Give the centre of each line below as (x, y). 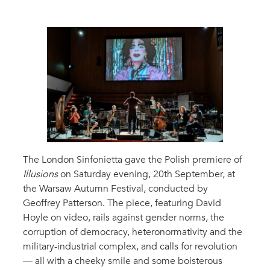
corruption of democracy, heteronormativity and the (133, 232)
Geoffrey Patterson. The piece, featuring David (122, 203)
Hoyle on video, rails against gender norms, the (124, 217)
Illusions (40, 174)
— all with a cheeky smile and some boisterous (123, 261)
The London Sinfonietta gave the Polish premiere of (133, 159)
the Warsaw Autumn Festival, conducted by (115, 188)
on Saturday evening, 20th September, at (146, 174)
